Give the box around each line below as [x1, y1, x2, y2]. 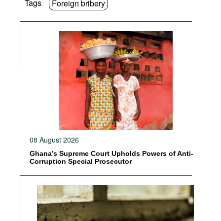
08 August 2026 [30, 135, 79, 145]
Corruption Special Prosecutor [30, 157, 132, 165]
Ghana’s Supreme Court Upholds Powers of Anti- [30, 149, 193, 157]
